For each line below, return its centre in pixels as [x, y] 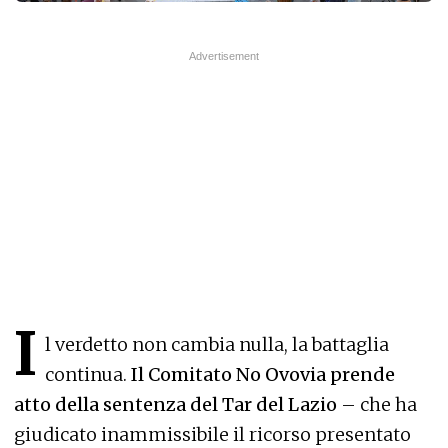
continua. [86, 374]
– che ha [379, 404]
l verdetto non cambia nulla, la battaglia [217, 344]
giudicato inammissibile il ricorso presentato [212, 434]
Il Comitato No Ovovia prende [261, 374]
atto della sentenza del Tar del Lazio [177, 404]
